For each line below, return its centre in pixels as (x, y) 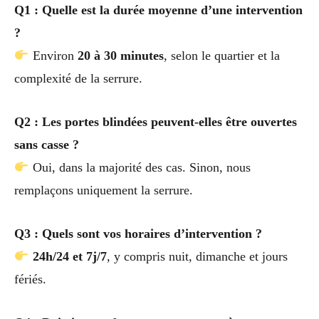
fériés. (30, 279)
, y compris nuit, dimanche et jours (197, 256)
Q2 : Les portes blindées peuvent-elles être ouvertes (156, 122)
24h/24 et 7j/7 (69, 256)
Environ (53, 56)
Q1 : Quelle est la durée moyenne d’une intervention (158, 10)
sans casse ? (47, 145)
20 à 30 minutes (120, 56)
